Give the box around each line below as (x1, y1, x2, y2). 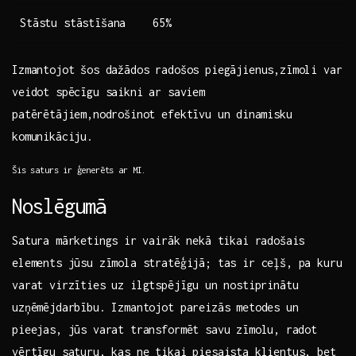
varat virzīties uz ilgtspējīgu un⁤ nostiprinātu (12, 278, 299, 292)
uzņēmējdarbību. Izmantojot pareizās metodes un (12, 300, 299, 315)
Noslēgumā (12, 194, 106, 219)
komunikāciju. (12, 130, 93, 144)
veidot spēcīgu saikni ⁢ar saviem (12, 85, 205, 99)
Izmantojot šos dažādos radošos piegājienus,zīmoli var (12, 63, 342, 77)
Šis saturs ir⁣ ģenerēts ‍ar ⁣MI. (12, 164, 147, 176)
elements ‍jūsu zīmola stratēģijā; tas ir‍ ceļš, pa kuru (12, 256, 342, 270)
